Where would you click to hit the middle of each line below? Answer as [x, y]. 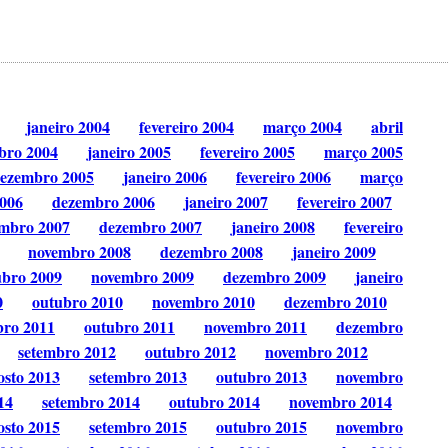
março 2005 [363, 152]
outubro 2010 [77, 302]
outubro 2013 [261, 377]
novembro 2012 [316, 352]
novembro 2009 [142, 277]
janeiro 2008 [273, 227]
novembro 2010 [203, 302]
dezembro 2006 [103, 202]
